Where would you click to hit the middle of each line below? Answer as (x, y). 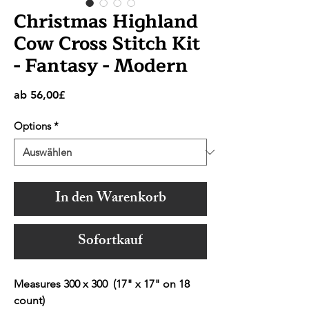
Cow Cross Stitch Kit (107, 44)
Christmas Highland (106, 22)
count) (29, 301)
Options (32, 126)
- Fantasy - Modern (101, 66)
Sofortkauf (110, 242)
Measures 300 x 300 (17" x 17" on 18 (102, 284)
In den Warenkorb (110, 199)
